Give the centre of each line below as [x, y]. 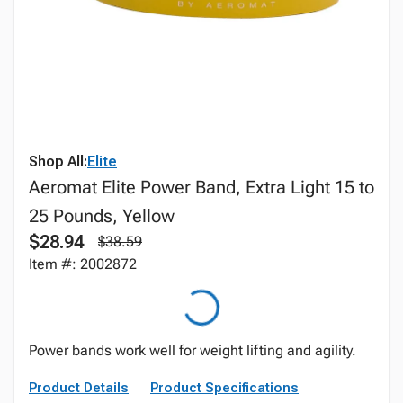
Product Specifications [224, 388]
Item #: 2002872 [83, 264]
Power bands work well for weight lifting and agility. [193, 350]
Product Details [79, 388]
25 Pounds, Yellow [102, 216]
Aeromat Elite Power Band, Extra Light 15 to [201, 187]
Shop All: [58, 161]
